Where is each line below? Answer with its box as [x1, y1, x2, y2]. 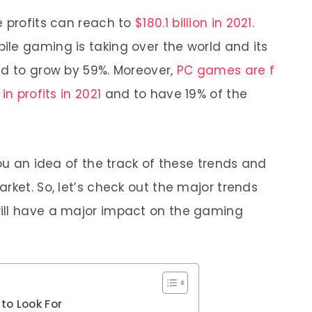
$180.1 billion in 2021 [135, 15, 252, 31]
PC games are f [173, 62, 275, 79]
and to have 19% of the [101, 86, 248, 102]
